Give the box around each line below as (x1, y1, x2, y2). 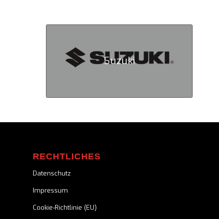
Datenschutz (33, 169, 71, 177)
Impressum (33, 186, 68, 195)
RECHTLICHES (33, 151, 101, 161)
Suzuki (104, 54, 135, 67)
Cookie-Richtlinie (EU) (33, 203, 97, 212)
